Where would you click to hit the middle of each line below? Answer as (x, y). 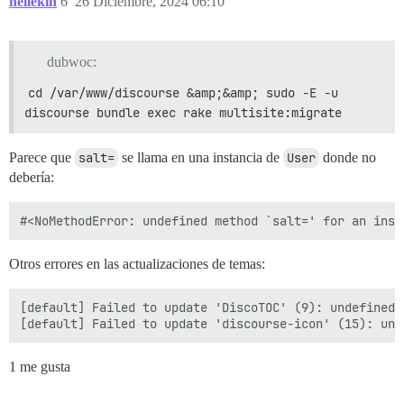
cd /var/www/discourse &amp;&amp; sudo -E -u (183, 92)
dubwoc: (71, 61)
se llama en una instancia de (201, 157)
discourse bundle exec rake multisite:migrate (183, 112)
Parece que (42, 157)
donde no (348, 157)
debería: (32, 177)
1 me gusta (40, 366)
